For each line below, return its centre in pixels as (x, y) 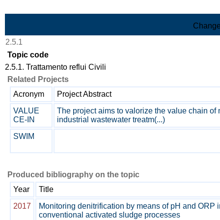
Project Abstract (84, 94)
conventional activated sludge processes (110, 215)
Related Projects (38, 79)
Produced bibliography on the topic (73, 175)
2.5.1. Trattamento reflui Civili (55, 67)
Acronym (29, 94)
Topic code (28, 55)
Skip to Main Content (40, 8)
